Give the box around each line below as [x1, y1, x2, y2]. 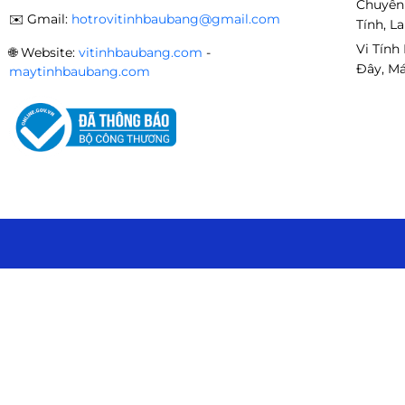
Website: [21, 44, 79, 61]
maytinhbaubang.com [9, 63, 150, 80]
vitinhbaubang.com [79, 44, 202, 61]
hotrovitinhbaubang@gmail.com [71, 11, 280, 27]
